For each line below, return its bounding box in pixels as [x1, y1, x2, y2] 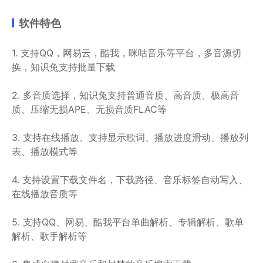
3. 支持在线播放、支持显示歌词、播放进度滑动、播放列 [12, 131, 248, 143]
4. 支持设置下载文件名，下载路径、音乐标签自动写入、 [12, 174, 248, 186]
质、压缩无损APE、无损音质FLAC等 [12, 103, 167, 115]
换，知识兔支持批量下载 [12, 61, 115, 73]
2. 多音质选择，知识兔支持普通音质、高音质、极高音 [12, 89, 239, 101]
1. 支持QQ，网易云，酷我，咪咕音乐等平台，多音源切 [12, 47, 241, 59]
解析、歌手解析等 [12, 230, 87, 242]
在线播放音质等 [12, 188, 77, 200]
